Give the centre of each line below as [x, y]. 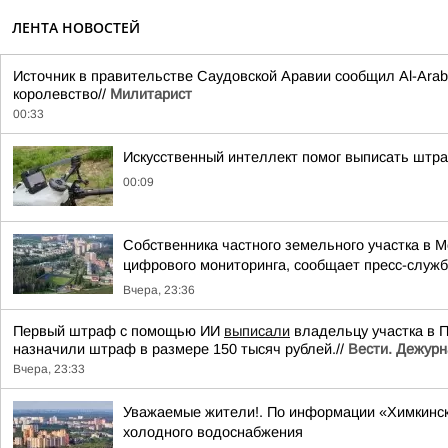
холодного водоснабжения [213, 432]
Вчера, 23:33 [49, 369]
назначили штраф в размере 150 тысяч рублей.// [180, 349]
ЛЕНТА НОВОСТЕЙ [76, 27]
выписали [257, 331]
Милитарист [151, 94]
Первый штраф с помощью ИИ [118, 331]
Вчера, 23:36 [159, 290]
